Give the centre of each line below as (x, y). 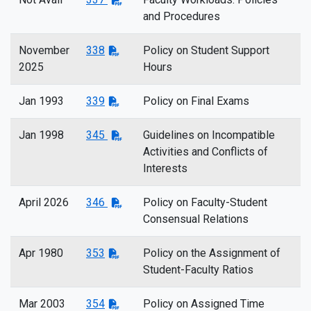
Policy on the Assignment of (212, 253)
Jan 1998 (41, 135)
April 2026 (44, 202)
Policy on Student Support (206, 50)
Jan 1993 (41, 101)
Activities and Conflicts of (205, 152)
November (44, 50)
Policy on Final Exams (196, 101)
